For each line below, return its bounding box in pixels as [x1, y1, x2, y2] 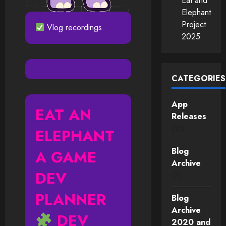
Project [181, 19, 206, 31]
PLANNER [35, 189, 106, 211]
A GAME [35, 146, 96, 168]
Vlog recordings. [44, 22, 105, 34]
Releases [171, 110, 207, 123]
